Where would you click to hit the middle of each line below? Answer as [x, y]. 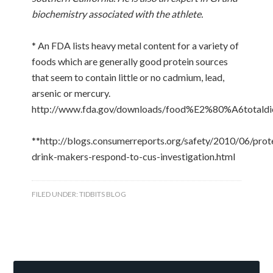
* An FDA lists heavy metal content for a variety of [136, 45]
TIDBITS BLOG [103, 194]
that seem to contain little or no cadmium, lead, [128, 77]
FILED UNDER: [56, 194]
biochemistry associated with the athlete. [118, 14]
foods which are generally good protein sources [130, 61]
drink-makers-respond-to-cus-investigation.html [134, 156]
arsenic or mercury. [71, 93]
